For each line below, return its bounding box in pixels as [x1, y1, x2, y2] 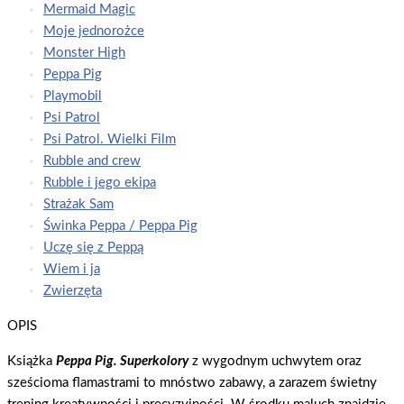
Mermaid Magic [43, 3, 135, 17]
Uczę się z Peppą [43, 241, 143, 255]
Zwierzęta [43, 284, 102, 298]
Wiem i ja [43, 262, 100, 277]
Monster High [43, 46, 125, 60]
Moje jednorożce [43, 24, 144, 39]
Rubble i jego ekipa [43, 176, 156, 190]
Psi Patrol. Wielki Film [43, 133, 176, 147]
